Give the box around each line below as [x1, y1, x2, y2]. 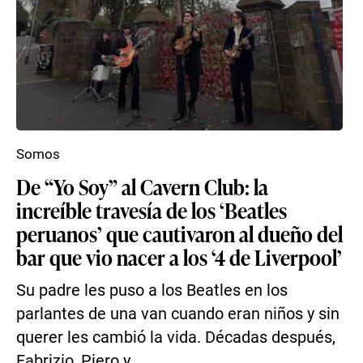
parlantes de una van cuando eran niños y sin [16, 305, 340, 323]
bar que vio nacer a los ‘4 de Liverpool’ [16, 242, 342, 271]
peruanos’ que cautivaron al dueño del [16, 219, 343, 248]
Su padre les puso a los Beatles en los [16, 281, 288, 300]
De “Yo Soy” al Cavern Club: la [16, 172, 268, 201]
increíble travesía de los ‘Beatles [16, 195, 287, 224]
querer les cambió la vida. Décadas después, [16, 328, 335, 347]
